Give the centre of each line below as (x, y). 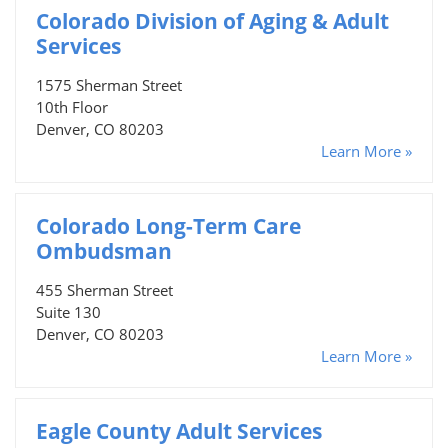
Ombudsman (104, 250)
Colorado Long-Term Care (168, 225)
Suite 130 (68, 311)
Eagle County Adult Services (179, 430)
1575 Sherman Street (109, 84)
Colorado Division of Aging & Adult (212, 20)
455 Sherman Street (104, 289)
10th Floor (72, 106)
